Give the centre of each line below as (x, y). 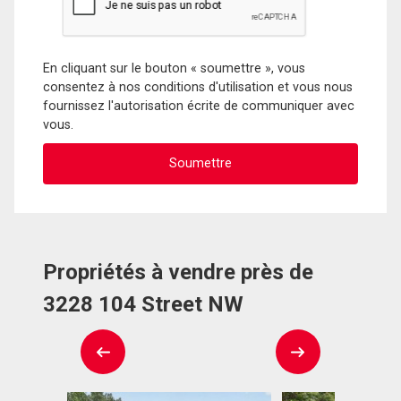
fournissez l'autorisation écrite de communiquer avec (199, 106)
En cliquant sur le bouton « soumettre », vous (174, 68)
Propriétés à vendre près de (178, 273)
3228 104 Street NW (143, 305)
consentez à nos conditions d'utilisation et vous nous (198, 87)
